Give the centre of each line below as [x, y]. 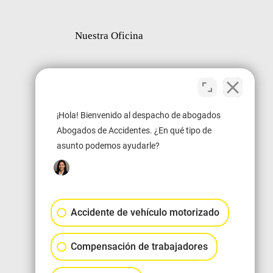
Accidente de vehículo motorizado [145, 212]
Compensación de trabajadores [139, 246]
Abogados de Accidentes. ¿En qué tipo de [134, 130]
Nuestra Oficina [109, 35]
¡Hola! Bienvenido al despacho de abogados [139, 115]
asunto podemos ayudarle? [108, 146]
